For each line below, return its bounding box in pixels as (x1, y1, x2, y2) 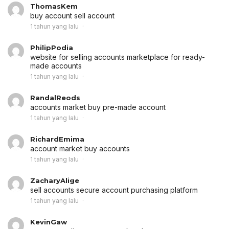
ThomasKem (30, 2, 78, 10)
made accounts (30, 61, 82, 70)
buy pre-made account (88, 102, 166, 111)
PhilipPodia (30, 43, 73, 52)
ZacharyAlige (30, 176, 79, 185)
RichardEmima (30, 134, 84, 143)
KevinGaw (30, 217, 67, 226)
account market (30, 144, 84, 153)
